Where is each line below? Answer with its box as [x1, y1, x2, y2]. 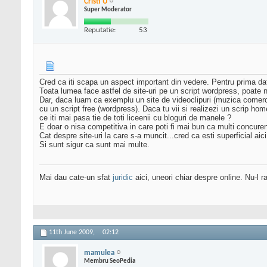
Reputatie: [84, 26, 116, 34]
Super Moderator [84, 6, 132, 13]
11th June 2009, [49, 229, 97, 237]
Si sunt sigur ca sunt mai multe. [39, 140, 150, 150]
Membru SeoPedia [84, 257, 135, 265]
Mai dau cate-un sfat [39, 173, 113, 182]
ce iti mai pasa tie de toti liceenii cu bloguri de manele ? [39, 113, 231, 123]
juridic [113, 173, 133, 182]
